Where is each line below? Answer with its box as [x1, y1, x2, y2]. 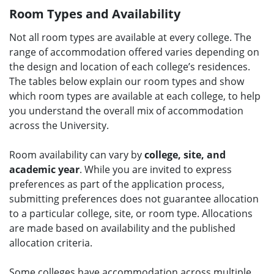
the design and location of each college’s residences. [9, 59, 250, 73]
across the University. [9, 118, 109, 132]
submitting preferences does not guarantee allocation [9, 191, 259, 206]
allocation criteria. [9, 235, 92, 250]
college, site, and [144, 147, 226, 161]
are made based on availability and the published [9, 221, 235, 235]
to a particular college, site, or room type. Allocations [9, 206, 253, 220]
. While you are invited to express [80, 162, 232, 176]
